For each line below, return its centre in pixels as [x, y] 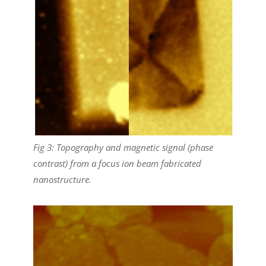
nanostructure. [62, 180]
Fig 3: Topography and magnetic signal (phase [123, 148]
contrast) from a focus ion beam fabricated [117, 164]
